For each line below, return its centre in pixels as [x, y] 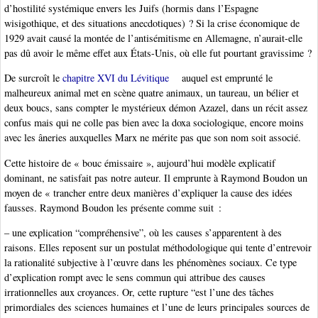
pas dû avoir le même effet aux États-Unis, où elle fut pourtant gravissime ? [158, 53]
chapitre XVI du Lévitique [116, 78]
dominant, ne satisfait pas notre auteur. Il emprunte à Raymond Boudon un [156, 177]
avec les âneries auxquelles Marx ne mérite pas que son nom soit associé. [153, 138]
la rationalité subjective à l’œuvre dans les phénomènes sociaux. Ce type [150, 263]
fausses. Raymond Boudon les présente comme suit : [113, 207]
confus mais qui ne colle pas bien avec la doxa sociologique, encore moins [154, 123]
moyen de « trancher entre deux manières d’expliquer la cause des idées [148, 192]
